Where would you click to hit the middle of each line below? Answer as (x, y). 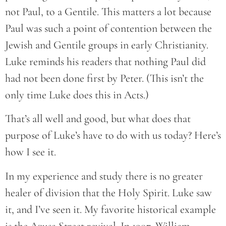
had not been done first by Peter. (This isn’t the (104, 78)
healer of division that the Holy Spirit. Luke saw (108, 192)
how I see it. (31, 152)
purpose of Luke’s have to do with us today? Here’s (113, 135)
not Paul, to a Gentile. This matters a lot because (108, 11)
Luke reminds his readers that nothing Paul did (105, 61)
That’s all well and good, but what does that (98, 119)
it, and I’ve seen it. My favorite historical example (110, 209)
